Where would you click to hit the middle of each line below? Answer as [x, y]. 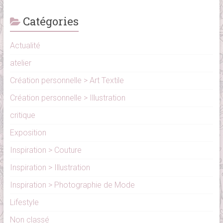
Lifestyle [24, 203]
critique [22, 115]
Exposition [28, 133]
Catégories [51, 21]
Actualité [25, 46]
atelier [20, 63]
